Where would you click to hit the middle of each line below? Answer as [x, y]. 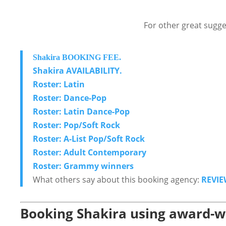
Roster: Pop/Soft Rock [76, 125]
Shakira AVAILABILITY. [77, 70]
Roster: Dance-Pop [70, 98]
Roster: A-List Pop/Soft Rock [89, 138]
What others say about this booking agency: [117, 179]
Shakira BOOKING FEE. [78, 57]
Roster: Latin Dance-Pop [81, 111]
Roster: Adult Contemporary [90, 152]
